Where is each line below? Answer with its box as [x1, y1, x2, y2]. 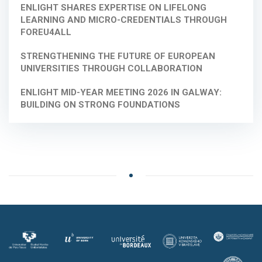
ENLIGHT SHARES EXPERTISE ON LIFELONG [20, 2, 206, 13]
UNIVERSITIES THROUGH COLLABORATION [20, 63, 202, 74]
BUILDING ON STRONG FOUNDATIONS [20, 99, 180, 111]
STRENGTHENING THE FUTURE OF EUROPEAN [20, 51, 215, 62]
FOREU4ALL [20, 27, 71, 38]
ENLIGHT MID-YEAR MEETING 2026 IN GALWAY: [20, 87, 222, 98]
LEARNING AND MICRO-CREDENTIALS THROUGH [20, 15, 227, 26]
